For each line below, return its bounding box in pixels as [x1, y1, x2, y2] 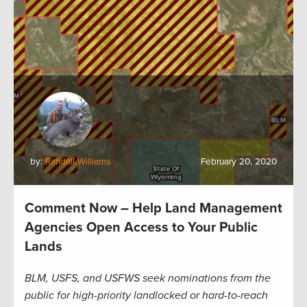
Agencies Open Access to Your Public [25, 219, 258, 236]
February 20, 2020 [201, 156, 277, 167]
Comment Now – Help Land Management [25, 199, 282, 217]
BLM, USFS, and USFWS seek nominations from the [25, 271, 271, 285]
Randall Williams [45, 156, 110, 167]
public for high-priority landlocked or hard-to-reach [25, 288, 268, 302]
